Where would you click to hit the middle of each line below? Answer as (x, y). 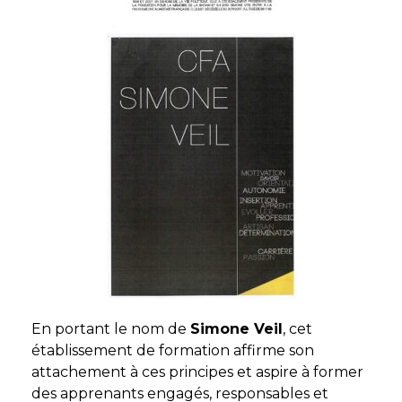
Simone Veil (236, 329)
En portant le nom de (111, 329)
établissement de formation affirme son (173, 350)
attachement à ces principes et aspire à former (197, 372)
